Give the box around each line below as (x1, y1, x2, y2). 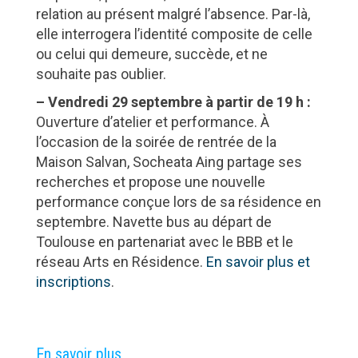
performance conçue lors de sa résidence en (35, 193, 321, 210)
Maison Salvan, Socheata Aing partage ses (35, 153, 302, 170)
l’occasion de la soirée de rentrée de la (35, 133, 276, 150)
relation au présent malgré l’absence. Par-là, (35, 5, 310, 22)
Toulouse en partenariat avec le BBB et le (35, 233, 293, 250)
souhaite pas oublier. (35, 65, 166, 82)
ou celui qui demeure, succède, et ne (35, 45, 268, 62)
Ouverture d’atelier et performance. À (35, 113, 269, 130)
